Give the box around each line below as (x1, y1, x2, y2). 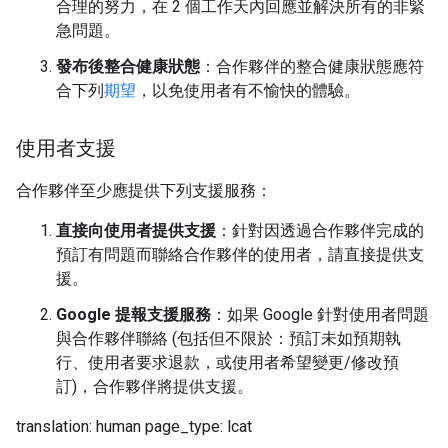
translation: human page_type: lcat (16, 417, 252, 436)
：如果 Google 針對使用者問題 (211, 305, 429, 324)
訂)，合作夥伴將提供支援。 (56, 377, 253, 396)
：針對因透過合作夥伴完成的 (216, 221, 424, 240)
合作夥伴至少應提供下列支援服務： (16, 181, 272, 200)
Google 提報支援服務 (56, 305, 211, 324)
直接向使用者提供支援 (56, 221, 216, 240)
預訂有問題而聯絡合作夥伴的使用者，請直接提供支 (56, 245, 424, 264)
